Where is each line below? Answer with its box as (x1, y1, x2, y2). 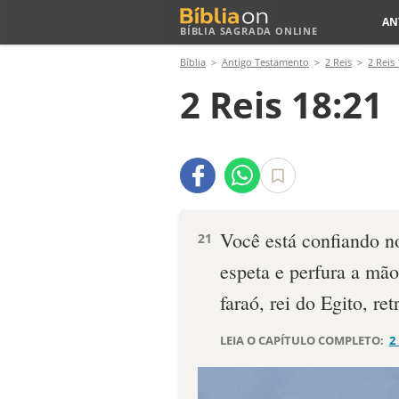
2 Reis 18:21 (180, 80, 383, 129)
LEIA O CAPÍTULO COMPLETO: (220, 332, 387, 348)
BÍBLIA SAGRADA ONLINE (180, 24, 318, 37)
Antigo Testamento (222, 55, 309, 69)
